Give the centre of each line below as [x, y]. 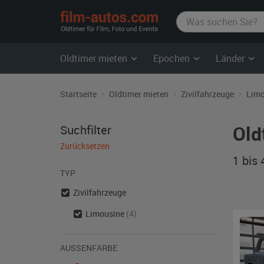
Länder [231, 58]
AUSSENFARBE [86, 248]
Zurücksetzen [85, 146]
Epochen [173, 58]
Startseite [78, 94]
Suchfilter [86, 130]
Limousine [106, 214]
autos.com [186, 30]
